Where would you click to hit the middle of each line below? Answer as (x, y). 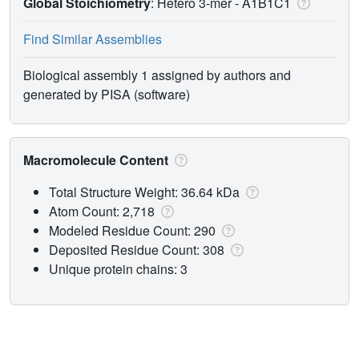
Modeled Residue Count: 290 (134, 230)
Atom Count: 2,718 (103, 211)
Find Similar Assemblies (93, 38)
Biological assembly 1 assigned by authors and (157, 75)
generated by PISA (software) (107, 94)
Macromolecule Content (97, 159)
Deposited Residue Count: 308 (138, 249)
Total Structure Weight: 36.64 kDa (146, 192)
